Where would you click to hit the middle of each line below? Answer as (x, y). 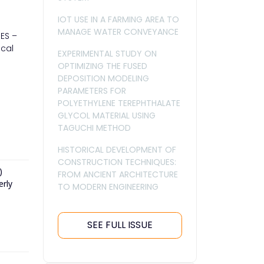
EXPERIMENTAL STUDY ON (107, 53)
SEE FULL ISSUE (120, 225)
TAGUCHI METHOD (94, 128)
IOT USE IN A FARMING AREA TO (118, 19)
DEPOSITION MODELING (103, 78)
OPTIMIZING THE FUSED (103, 66)
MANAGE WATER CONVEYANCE (118, 32)
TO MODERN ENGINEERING (108, 187)
